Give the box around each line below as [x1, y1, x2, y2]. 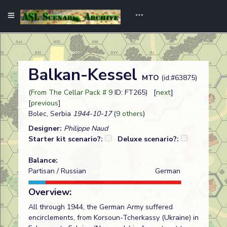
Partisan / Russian [28, 166, 86, 176]
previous [31, 98, 58, 108]
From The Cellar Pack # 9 [31, 88, 112, 97]
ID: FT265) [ [112, 88, 156, 97]
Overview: [28, 186, 71, 198]
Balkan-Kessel [28, 64, 142, 86]
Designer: [28, 124, 64, 133]
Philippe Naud [64, 124, 108, 133]
